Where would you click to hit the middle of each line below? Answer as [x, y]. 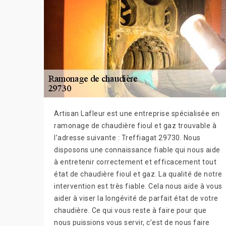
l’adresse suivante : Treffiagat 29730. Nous [127, 137]
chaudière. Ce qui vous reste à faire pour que [130, 210]
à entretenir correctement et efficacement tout [135, 162]
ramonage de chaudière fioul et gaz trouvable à [135, 125]
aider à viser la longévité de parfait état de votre [136, 198]
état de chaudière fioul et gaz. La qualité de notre [138, 174]
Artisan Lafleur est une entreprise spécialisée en [137, 113]
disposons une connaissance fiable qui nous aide [137, 150]
